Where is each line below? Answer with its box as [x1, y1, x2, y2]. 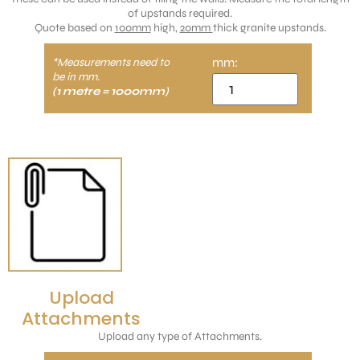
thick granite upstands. [212, 21, 326, 35]
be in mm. [52, 70, 100, 84]
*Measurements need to [52, 55, 170, 70]
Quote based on [34, 21, 115, 35]
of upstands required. [128, 6, 232, 21]
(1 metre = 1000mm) [52, 84, 169, 99]
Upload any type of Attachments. [98, 329, 262, 344]
